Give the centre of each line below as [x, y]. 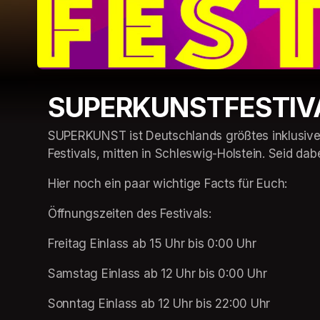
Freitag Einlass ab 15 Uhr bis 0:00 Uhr [152, 243]
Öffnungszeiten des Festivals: [131, 213]
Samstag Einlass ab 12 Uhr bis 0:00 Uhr [157, 273]
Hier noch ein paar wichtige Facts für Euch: [168, 183]
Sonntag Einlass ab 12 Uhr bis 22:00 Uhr [159, 303]
